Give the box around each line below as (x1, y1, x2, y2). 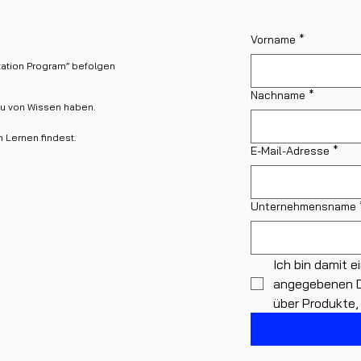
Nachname (251, 87, 306, 102)
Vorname (251, 31, 297, 47)
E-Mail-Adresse (251, 143, 330, 158)
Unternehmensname (251, 198, 357, 214)
